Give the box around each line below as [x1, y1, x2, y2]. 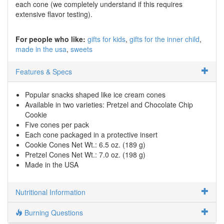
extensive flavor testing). [15, 8, 92, 19]
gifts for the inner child [129, 33, 199, 44]
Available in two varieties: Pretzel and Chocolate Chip [25, 99, 193, 109]
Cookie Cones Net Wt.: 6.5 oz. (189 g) [25, 139, 145, 149]
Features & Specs [15, 66, 72, 76]
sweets [70, 43, 92, 54]
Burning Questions [22, 207, 83, 217]
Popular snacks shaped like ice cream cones [25, 89, 165, 99]
